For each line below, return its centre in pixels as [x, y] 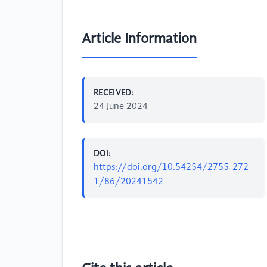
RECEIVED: [114, 93]
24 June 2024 [121, 106]
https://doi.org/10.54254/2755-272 [171, 167]
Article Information [139, 39]
